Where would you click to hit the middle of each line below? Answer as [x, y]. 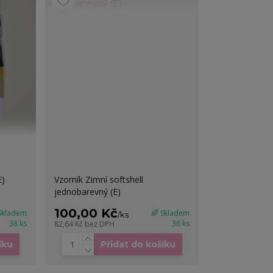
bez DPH [100, 224]
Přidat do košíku [138, 245]
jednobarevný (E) [88, 192]
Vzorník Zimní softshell [99, 180]
